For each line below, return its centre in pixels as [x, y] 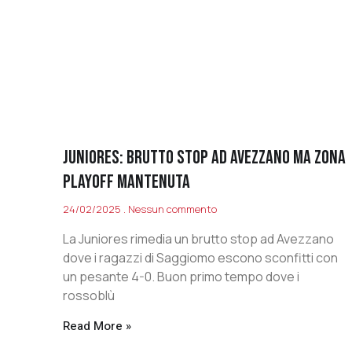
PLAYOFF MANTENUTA [126, 182]
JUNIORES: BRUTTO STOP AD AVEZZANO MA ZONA [204, 158]
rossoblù [89, 296]
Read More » [97, 326]
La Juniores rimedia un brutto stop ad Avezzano [198, 239]
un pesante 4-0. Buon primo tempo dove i [181, 277]
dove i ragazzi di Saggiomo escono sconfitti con [200, 258]
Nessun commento [171, 209]
